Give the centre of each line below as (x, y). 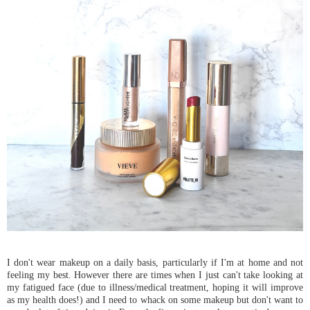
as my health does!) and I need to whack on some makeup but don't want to (155, 300)
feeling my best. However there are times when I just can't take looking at (155, 275)
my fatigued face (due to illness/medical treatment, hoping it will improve (155, 288)
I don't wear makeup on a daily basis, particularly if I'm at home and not (155, 263)
